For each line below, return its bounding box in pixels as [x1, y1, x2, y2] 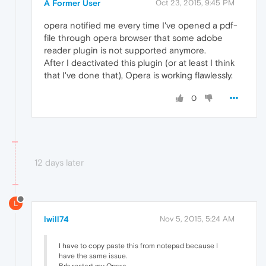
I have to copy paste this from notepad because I [59, 242, 218, 251]
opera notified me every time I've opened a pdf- [44, 20, 237, 31]
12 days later [34, 157, 84, 168]
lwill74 [44, 214, 69, 224]
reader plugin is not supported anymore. [44, 45, 206, 56]
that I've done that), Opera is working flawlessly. [44, 70, 233, 81]
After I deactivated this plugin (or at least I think [44, 58, 235, 68]
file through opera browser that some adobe [44, 33, 223, 43]
